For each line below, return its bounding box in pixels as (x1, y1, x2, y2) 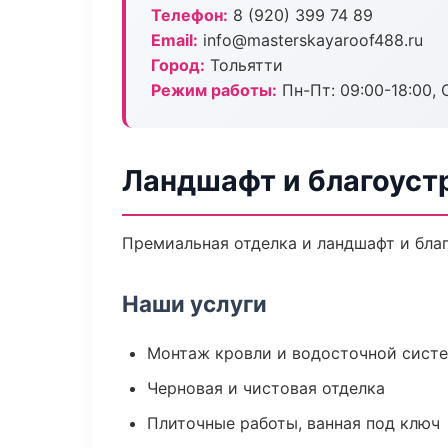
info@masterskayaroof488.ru (198, 30, 423, 50)
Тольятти (205, 55, 283, 75)
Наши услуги (122, 290, 267, 317)
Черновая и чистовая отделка (147, 378, 385, 398)
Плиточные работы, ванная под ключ (147, 413, 440, 433)
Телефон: (151, 5, 228, 25)
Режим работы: (151, 80, 277, 100)
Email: (151, 30, 198, 50)
